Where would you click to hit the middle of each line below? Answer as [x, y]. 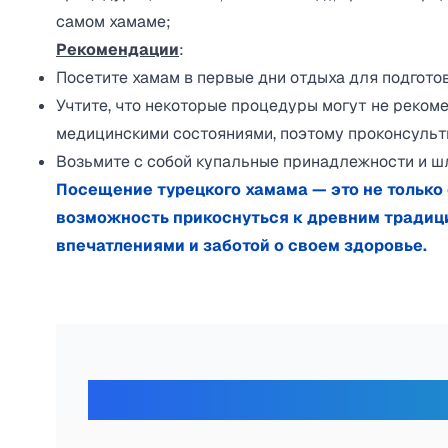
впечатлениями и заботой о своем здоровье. [241, 245]
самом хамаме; [113, 21]
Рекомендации [117, 49]
